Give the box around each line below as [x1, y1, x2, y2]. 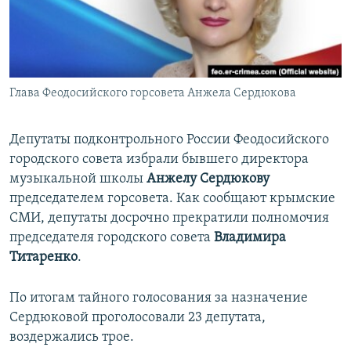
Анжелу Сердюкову [147, 172, 270, 187]
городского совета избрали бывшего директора [9, 152, 309, 168]
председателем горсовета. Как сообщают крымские [9, 191, 335, 207]
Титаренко [9, 250, 78, 266]
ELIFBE [28, 65, 58, 77]
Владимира [214, 230, 286, 246]
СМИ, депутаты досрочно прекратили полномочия [9, 211, 329, 226]
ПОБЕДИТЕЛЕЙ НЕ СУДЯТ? [28, 9, 147, 20]
